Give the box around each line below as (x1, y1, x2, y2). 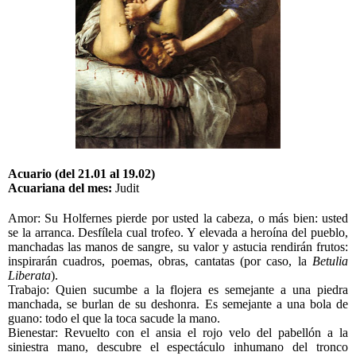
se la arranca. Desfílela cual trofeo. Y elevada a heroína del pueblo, (8, 226, 348, 240)
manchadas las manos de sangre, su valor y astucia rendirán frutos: (8, 240, 348, 254)
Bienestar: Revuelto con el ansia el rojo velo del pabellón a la (8, 326, 348, 340)
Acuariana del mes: (8, 181, 115, 195)
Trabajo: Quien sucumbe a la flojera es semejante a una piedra (8, 283, 348, 297)
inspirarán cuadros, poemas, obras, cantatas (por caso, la (8, 254, 312, 269)
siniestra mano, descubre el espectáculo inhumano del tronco (8, 340, 348, 354)
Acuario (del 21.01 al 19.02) (8, 167, 155, 181)
